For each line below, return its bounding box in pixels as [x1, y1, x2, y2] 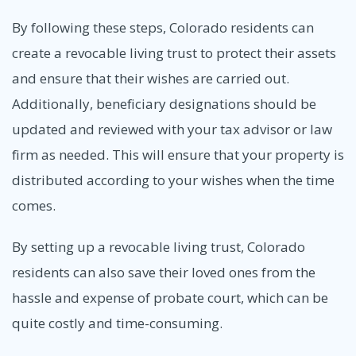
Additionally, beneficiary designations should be [12, 95, 316, 114]
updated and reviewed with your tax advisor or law [12, 120, 332, 139]
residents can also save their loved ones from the [12, 262, 315, 281]
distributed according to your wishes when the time [12, 171, 335, 190]
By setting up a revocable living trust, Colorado [12, 237, 305, 256]
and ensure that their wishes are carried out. [12, 69, 289, 88]
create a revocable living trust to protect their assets [12, 44, 336, 63]
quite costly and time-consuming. [12, 313, 222, 332]
